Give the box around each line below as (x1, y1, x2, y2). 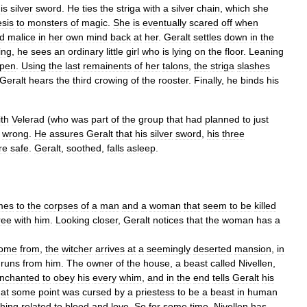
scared (189, 17, 219, 28)
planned (205, 114, 240, 125)
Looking (56, 214, 90, 225)
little (106, 46, 123, 57)
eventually (143, 17, 186, 28)
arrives (95, 243, 125, 254)
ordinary (68, 46, 103, 57)
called (210, 258, 236, 269)
